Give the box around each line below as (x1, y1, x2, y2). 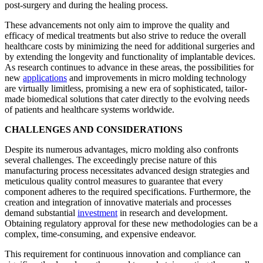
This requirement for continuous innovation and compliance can (5, 249, 241, 259)
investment (77, 208, 117, 218)
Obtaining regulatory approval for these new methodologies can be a (5, 218, 258, 229)
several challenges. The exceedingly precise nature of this (5, 155, 217, 166)
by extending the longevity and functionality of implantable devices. (5, 52, 255, 62)
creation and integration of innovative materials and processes (5, 197, 231, 208)
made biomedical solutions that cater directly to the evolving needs (5, 94, 249, 104)
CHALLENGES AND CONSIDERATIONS (5, 124, 183, 135)
